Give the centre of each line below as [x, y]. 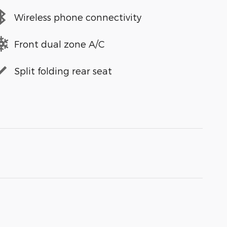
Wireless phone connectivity [78, 17]
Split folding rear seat [63, 70]
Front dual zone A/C [60, 44]
